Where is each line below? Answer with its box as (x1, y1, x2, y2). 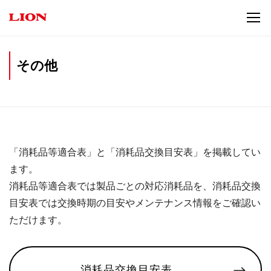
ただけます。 (9, 214, 67, 226)
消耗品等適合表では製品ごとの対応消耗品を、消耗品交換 (9, 180, 261, 192)
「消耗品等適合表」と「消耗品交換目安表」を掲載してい (9, 146, 261, 158)
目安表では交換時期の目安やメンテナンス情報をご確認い (9, 197, 261, 209)
